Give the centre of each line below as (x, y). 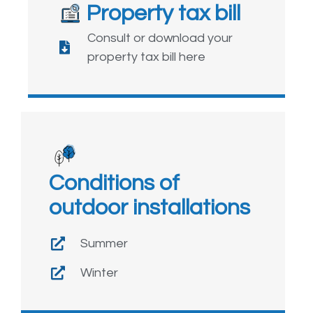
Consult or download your (160, 38)
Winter (99, 273)
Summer (104, 244)
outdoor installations (150, 208)
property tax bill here (146, 57)
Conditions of (114, 184)
